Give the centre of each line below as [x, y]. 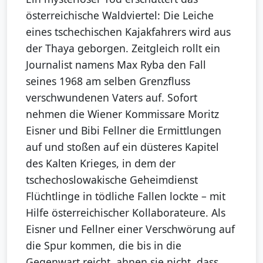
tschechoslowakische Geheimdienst [112, 180]
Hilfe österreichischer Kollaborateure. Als [126, 213]
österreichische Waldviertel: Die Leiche [120, 16]
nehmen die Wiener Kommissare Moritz [122, 114]
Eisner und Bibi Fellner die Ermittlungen [124, 131]
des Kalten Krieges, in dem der [101, 163]
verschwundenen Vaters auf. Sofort [112, 98]
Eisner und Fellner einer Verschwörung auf [130, 229]
